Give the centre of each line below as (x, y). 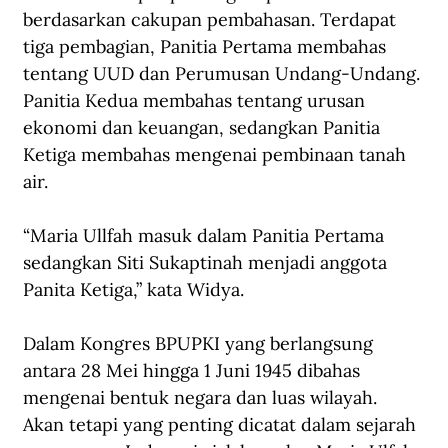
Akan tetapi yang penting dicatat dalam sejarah (222, 425)
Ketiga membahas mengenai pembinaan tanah (217, 155)
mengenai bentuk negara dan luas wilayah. (202, 398)
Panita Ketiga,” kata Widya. (133, 290)
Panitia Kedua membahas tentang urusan (196, 101)
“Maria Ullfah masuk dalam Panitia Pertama (206, 236)
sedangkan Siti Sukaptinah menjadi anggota (207, 263)
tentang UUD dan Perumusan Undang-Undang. (224, 74)
